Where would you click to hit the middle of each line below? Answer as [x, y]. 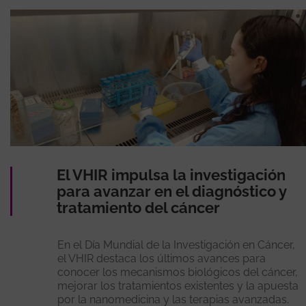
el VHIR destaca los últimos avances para [162, 258]
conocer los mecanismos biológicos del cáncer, [178, 272]
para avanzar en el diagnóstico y [171, 191]
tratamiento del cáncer [138, 207]
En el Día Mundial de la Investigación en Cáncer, [177, 245]
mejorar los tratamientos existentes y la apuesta [178, 286]
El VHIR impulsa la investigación [171, 175]
